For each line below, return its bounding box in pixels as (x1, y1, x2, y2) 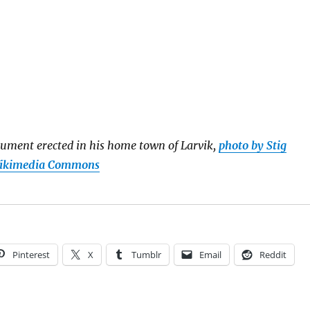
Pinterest (12, 248, 50, 261)
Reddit (259, 248, 286, 261)
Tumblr (131, 248, 161, 261)
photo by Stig (218, 138, 286, 152)
